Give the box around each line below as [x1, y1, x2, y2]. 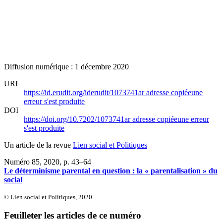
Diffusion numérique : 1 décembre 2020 [4, 62, 129, 71]
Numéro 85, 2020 [4, 157, 59, 166]
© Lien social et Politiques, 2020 [4, 193, 92, 201]
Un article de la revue [4, 140, 73, 149]
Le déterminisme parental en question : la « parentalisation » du [4, 166, 218, 175]
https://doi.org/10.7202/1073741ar [24, 114, 132, 123]
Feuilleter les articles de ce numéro [4, 210, 141, 221]
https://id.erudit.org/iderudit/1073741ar [24, 88, 146, 97]
